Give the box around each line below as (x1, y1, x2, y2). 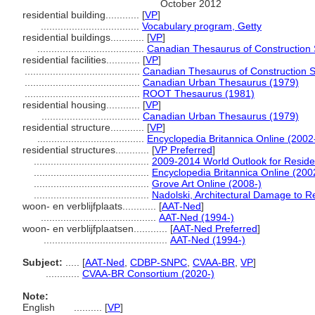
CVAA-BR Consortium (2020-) (82, 268, 214, 279)
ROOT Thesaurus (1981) (143, 88, 255, 99)
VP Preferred (155, 144, 212, 155)
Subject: (22, 257, 63, 268)
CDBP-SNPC (130, 257, 187, 268)
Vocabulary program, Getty (142, 20, 262, 32)
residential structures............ (22, 144, 152, 155)
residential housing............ (22, 99, 143, 110)
